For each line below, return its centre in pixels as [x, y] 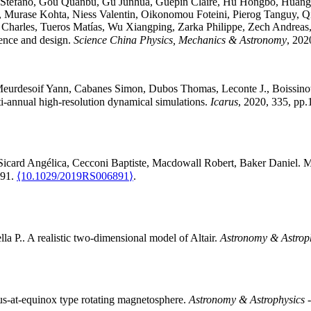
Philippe [224, 27]
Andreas [291, 27]
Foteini [212, 15]
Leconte [239, 89]
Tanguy [280, 15]
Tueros [55, 27]
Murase [20, 15]
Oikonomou [167, 15]
